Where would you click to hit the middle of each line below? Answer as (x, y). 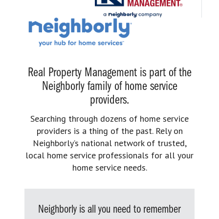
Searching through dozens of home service (109, 118)
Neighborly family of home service (109, 87)
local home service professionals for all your (109, 155)
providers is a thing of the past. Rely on (109, 131)
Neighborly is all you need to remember (109, 209)
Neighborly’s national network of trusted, (109, 143)
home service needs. (109, 167)
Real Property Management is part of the (109, 73)
